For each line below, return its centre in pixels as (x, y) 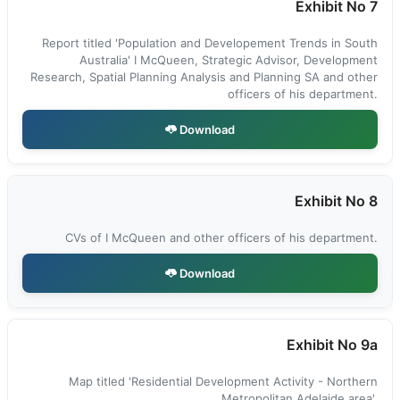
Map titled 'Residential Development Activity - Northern (223, 381)
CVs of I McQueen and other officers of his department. (221, 237)
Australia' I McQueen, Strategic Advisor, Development (229, 60)
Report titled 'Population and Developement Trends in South (210, 43)
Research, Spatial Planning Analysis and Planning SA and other (204, 77)
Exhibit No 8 (336, 201)
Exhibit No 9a (332, 345)
